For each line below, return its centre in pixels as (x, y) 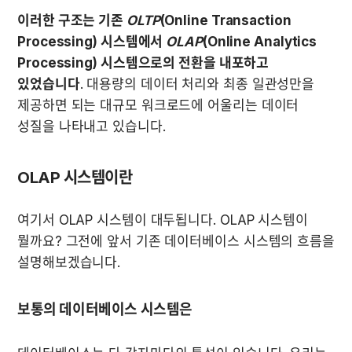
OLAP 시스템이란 (75, 177)
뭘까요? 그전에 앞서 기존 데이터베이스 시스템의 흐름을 (176, 241)
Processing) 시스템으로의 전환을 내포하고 (143, 62)
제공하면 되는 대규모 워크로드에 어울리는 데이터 (158, 105)
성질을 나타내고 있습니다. (92, 126)
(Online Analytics (260, 41)
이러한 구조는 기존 (72, 20)
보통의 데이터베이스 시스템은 (105, 309)
